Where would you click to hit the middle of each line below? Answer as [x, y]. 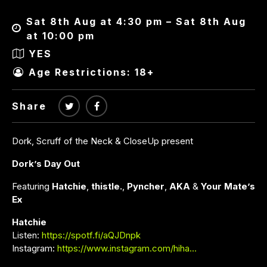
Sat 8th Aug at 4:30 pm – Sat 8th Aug [136, 21]
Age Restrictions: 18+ [91, 72]
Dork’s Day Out [46, 163]
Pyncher [146, 186]
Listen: [27, 235]
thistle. [107, 186]
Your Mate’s [228, 186]
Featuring [32, 186]
